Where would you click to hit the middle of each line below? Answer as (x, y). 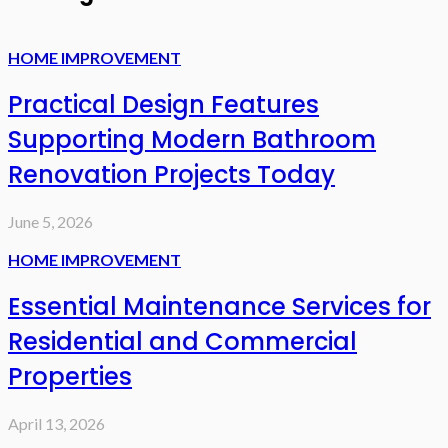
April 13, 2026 (56, 423)
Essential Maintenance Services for (219, 306)
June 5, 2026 (50, 221)
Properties (70, 376)
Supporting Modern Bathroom (192, 139)
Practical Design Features (163, 104)
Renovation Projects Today (171, 174)
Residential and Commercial (182, 341)
